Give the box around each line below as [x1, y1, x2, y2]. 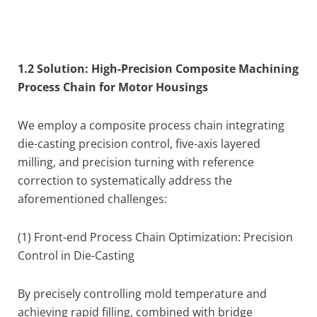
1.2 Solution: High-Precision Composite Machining [18, 61, 299, 76]
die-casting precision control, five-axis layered [18, 136, 260, 151]
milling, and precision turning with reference [18, 154, 254, 170]
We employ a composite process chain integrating [18, 117, 284, 133]
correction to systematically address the [18, 173, 232, 188]
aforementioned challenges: [18, 191, 167, 207]
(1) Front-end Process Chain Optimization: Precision [18, 229, 293, 245]
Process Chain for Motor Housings [18, 79, 208, 95]
